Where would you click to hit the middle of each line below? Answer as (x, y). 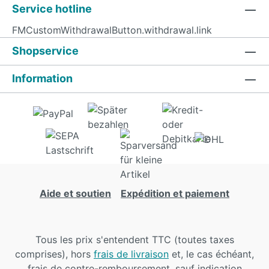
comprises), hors (54, 254)
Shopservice (45, 51)
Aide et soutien (75, 193)
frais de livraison (131, 254)
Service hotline (52, 9)
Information (42, 78)
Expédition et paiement (175, 193)
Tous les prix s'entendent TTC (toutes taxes (134, 240)
